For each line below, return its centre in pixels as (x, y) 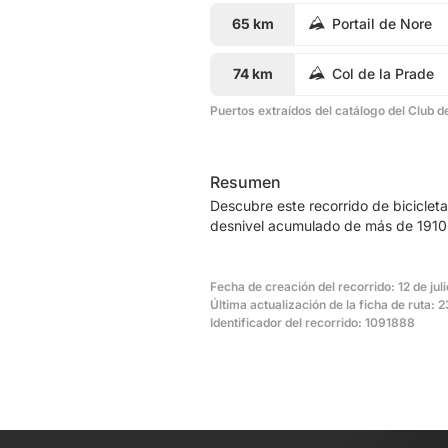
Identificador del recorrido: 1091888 (312, 322)
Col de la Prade (383, 74)
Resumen (245, 181)
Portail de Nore (382, 24)
